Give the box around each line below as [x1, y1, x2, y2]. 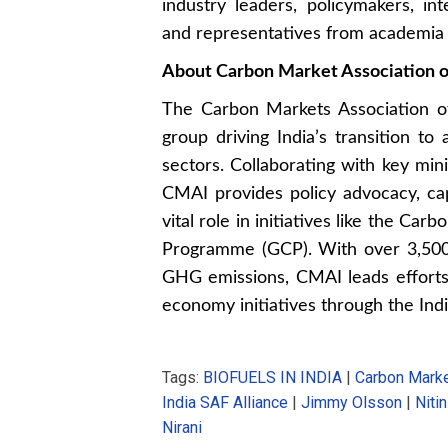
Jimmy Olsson [301, 392, 402, 412]
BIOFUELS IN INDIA [203, 367, 342, 387]
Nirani [162, 417, 202, 437]
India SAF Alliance [162, 392, 288, 412]
